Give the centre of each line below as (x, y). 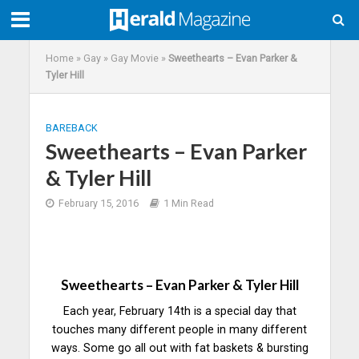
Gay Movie (134, 58)
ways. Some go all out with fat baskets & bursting (179, 347)
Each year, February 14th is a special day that (179, 311)
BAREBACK (71, 128)
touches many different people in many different (179, 329)
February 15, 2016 (98, 203)
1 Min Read (188, 203)
